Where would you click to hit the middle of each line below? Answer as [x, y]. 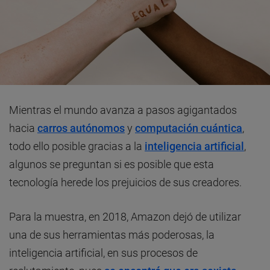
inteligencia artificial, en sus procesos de [103, 253]
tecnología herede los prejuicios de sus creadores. [125, 183]
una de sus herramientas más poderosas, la [112, 235]
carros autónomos [81, 128]
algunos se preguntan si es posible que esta [111, 165]
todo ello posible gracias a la [77, 146]
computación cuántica [189, 128]
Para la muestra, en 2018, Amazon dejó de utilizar [125, 217]
